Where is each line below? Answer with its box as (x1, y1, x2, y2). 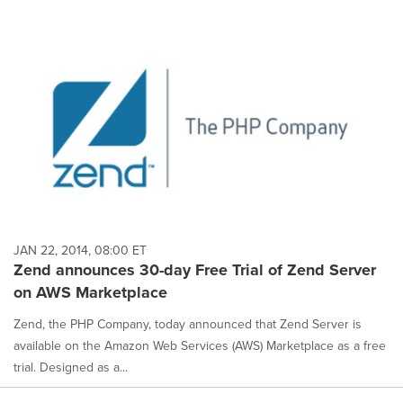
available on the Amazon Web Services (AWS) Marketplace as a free (13, 336, 386, 354)
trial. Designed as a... (13, 357, 128, 376)
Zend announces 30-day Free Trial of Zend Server (13, 257, 376, 282)
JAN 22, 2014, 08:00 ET (13, 240, 147, 259)
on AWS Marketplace (13, 280, 167, 304)
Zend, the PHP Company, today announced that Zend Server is (13, 314, 362, 333)
